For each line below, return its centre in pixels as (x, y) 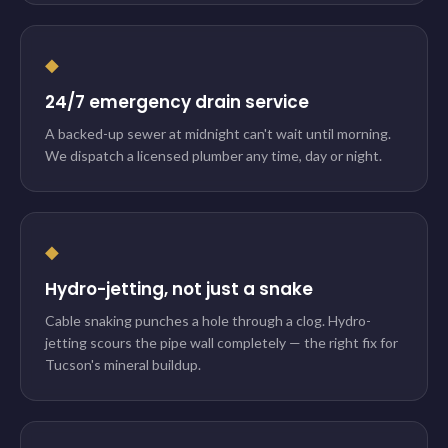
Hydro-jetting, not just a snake (179, 289)
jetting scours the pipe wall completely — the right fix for (221, 342)
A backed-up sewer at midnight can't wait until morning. (218, 133)
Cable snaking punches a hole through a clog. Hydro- (208, 320)
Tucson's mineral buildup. (123, 364)
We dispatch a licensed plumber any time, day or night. (213, 155)
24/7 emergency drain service (177, 102)
